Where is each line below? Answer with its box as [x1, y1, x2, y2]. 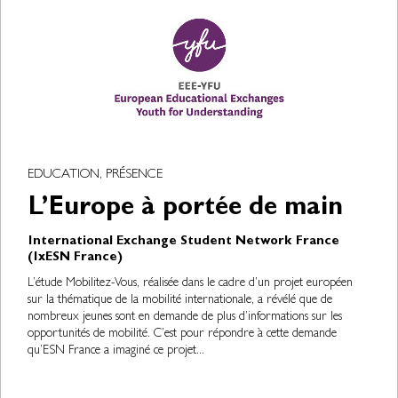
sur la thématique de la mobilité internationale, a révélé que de [28, 294, 332, 306]
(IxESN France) [28, 251, 123, 265]
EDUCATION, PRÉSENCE [28, 169, 163, 182]
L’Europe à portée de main [28, 196, 343, 223]
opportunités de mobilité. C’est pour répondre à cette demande [28, 328, 337, 340]
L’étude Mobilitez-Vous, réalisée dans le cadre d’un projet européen [28, 277, 353, 290]
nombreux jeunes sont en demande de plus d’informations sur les [28, 311, 342, 323]
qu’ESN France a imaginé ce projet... [28, 345, 204, 357]
